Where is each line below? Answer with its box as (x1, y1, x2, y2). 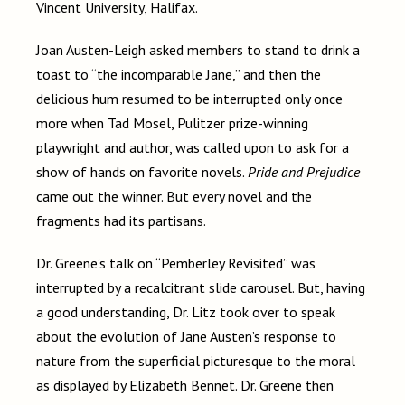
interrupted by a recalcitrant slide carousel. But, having (36, 278, 365, 297)
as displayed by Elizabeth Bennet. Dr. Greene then (36, 376, 334, 395)
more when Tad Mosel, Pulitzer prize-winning (36, 114, 308, 133)
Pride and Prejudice (248, 163, 360, 182)
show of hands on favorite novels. (36, 163, 248, 182)
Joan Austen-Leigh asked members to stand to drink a (36, 41, 360, 60)
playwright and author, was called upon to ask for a (36, 138, 349, 157)
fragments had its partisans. (36, 212, 206, 231)
